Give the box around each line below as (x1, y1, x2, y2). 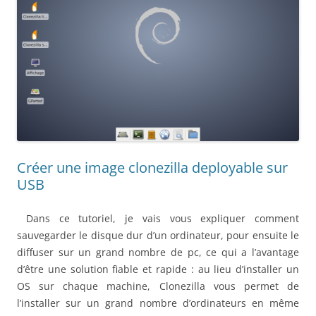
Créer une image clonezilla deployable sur (17, 158, 288, 178)
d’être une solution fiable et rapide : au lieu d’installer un (17, 262, 299, 276)
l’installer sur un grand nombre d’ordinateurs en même (17, 296, 299, 310)
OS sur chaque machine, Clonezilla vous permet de (17, 279, 299, 293)
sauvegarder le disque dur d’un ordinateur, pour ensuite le (17, 229, 299, 243)
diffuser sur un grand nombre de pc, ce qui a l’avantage (17, 245, 299, 260)
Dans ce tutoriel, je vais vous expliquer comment (17, 212, 299, 226)
